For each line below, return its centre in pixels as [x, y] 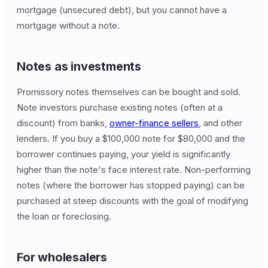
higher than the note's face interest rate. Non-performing [134, 170]
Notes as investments [79, 66]
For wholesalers [62, 257]
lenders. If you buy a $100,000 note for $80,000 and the [131, 138]
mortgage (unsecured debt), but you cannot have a [122, 10]
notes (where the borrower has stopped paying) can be [131, 185]
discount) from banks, [63, 123]
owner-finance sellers [154, 123]
